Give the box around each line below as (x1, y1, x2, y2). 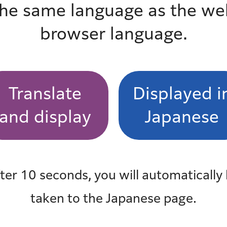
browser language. (40, 25, 187, 42)
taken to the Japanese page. (30, 192, 197, 204)
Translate (9, 85, 82, 101)
